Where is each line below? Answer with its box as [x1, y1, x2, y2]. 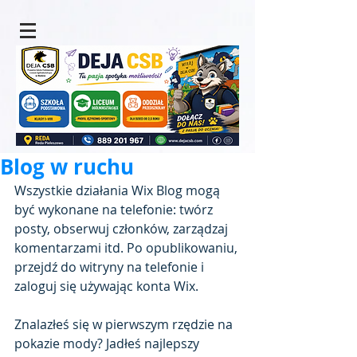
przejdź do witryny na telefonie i [14, 258, 207, 276]
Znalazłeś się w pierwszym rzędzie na [14, 316, 236, 333]
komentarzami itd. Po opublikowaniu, [14, 239, 241, 257]
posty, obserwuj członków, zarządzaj [14, 220, 231, 237]
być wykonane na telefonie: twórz [14, 201, 216, 218]
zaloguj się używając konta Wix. [14, 277, 198, 295]
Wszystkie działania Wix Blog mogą [14, 182, 223, 199]
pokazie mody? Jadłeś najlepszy [14, 335, 202, 352]
